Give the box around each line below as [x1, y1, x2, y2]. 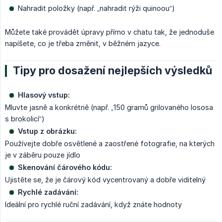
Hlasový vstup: [18, 90, 70, 99]
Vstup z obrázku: [18, 126, 77, 135]
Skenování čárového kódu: [18, 163, 112, 171]
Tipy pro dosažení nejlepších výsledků [13, 63, 212, 77]
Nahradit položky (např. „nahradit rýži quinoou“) [18, 3, 175, 12]
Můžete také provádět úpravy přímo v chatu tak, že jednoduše [5, 27, 214, 36]
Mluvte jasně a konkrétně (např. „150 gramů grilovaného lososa [5, 103, 213, 111]
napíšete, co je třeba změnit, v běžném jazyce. [5, 39, 161, 48]
